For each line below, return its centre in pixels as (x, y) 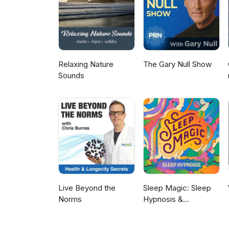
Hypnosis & (163, 199)
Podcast (158, 222)
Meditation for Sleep (179, 211)
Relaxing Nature (86, 64)
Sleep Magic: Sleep (177, 188)
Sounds (71, 76)
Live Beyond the (87, 188)
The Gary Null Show (178, 64)
